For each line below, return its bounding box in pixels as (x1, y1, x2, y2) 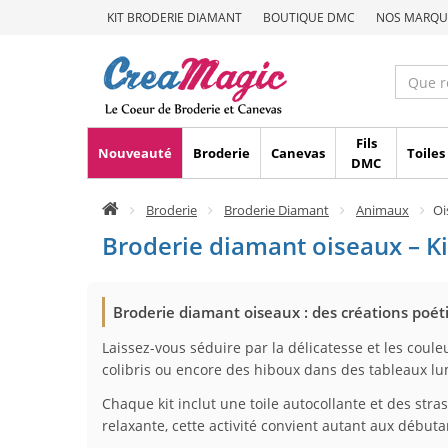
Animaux (356, 201, 409, 219)
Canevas (271, 144, 325, 162)
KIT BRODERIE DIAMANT (107, 9, 242, 26)
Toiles (407, 144, 445, 162)
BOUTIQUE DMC (263, 9, 355, 26)
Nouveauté (98, 144, 172, 162)
